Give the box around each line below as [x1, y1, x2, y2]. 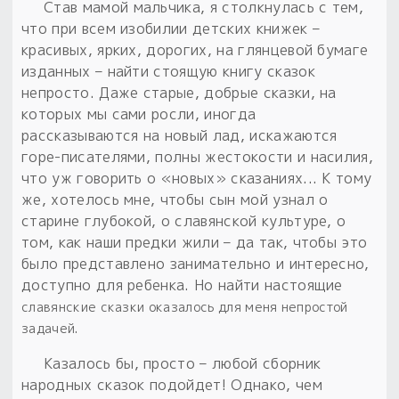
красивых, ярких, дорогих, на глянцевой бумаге [21, 39, 369, 60]
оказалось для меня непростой [144, 297, 348, 315]
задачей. [21, 319, 82, 337]
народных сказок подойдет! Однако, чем [21, 374, 322, 395]
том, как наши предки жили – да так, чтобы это [21, 232, 368, 252]
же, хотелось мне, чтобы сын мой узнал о [21, 189, 329, 209]
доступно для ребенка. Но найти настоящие [21, 274, 343, 295]
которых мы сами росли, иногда [21, 103, 256, 124]
